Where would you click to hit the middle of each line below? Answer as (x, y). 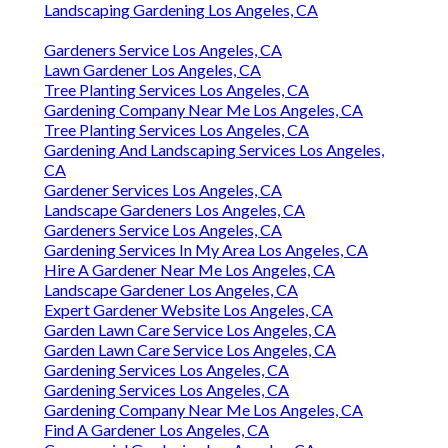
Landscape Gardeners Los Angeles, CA (174, 210)
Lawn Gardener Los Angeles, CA (152, 70)
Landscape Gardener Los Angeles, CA (171, 290)
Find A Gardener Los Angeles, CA (156, 430)
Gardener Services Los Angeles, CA (163, 190)
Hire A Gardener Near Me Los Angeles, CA (189, 270)
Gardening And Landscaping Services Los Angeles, (214, 150)
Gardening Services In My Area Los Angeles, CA (206, 250)
